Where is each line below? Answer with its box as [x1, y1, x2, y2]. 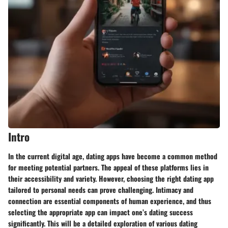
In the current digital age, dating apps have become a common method [8, 150, 217, 161]
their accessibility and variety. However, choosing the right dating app [8, 173, 214, 184]
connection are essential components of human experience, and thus [8, 195, 211, 206]
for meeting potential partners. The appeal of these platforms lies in [8, 161, 209, 173]
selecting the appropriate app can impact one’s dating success [8, 206, 193, 217]
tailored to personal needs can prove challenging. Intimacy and [8, 184, 193, 195]
